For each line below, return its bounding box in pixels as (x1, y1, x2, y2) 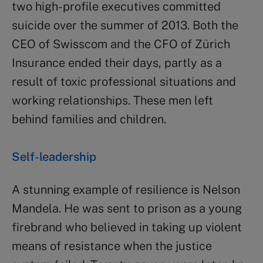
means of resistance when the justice (12, 238, 212, 253)
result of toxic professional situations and (12, 74, 236, 89)
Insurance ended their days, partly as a (12, 55, 222, 70)
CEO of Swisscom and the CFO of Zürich (12, 36, 230, 51)
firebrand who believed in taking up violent (12, 220, 242, 234)
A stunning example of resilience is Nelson (12, 182, 240, 197)
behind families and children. (12, 112, 166, 126)
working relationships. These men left (12, 93, 213, 107)
